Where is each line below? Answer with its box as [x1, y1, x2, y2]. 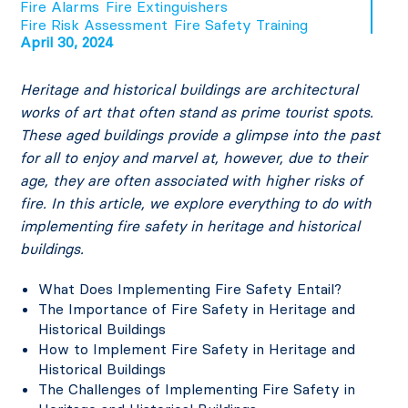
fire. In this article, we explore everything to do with [20, 194, 372, 213]
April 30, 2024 [20, 33, 114, 52]
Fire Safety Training [174, 15, 309, 35]
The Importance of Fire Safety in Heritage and [38, 300, 356, 319]
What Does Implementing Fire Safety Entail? [38, 280, 342, 299]
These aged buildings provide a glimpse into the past [20, 126, 381, 145]
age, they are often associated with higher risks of [20, 171, 363, 190]
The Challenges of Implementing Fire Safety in [38, 380, 356, 399]
